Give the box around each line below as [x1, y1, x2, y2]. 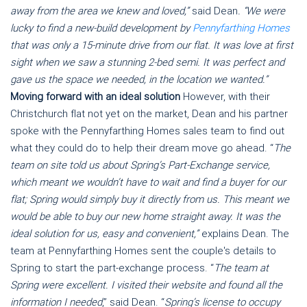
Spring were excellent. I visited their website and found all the [10, 279, 282, 291]
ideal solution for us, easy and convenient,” [10, 228, 199, 240]
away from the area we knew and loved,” [10, 5, 192, 17]
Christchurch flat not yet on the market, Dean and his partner [10, 108, 288, 120]
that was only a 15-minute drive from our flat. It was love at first [10, 39, 293, 51]
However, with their [180, 90, 270, 103]
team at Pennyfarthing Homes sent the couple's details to [10, 245, 276, 257]
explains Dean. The [199, 228, 289, 240]
